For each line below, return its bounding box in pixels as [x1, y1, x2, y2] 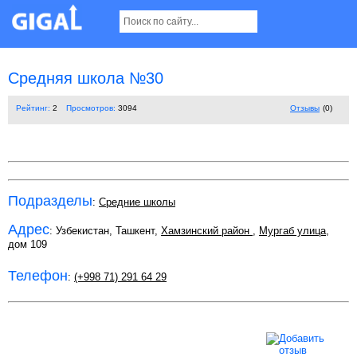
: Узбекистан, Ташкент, [49, 225, 161, 237]
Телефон [8, 267, 68, 284]
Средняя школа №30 [8, 69, 163, 88]
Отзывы [290, 104, 320, 113]
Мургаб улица [259, 225, 326, 237]
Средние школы [99, 196, 175, 209]
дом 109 [8, 238, 47, 251]
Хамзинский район [161, 225, 253, 237]
